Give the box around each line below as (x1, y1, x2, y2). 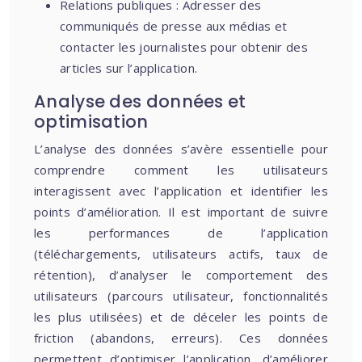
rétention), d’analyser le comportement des (34, 267, 328, 283)
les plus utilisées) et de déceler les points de (34, 309, 328, 325)
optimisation (34, 110, 149, 133)
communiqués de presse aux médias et (60, 18, 288, 34)
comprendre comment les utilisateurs (34, 162, 328, 178)
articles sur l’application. (60, 60, 198, 76)
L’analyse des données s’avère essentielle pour (34, 141, 328, 157)
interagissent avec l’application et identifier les (34, 183, 328, 199)
